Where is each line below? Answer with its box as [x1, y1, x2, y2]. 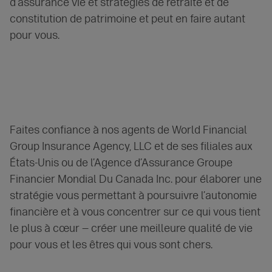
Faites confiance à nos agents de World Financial [10, 123, 247, 137]
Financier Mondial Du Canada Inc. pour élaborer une [10, 172, 262, 186]
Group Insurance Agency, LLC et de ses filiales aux [10, 140, 253, 154]
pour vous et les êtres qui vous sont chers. [10, 238, 212, 252]
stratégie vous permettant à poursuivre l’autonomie [10, 189, 257, 203]
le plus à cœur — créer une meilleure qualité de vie [10, 222, 253, 236]
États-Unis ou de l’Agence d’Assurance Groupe [10, 156, 233, 170]
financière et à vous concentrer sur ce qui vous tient [10, 205, 260, 219]
